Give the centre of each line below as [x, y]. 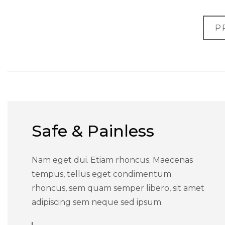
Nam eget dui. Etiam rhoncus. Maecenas [112, 160]
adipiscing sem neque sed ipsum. [97, 202]
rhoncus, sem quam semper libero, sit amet [118, 188]
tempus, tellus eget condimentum [101, 174]
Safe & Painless [93, 131]
